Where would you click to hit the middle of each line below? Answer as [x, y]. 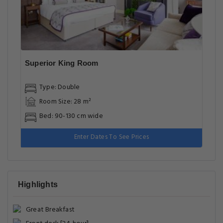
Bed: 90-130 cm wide [71, 116]
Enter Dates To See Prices [111, 137]
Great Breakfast [50, 210]
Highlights [38, 184]
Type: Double [60, 87]
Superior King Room [62, 63]
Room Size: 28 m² [65, 102]
